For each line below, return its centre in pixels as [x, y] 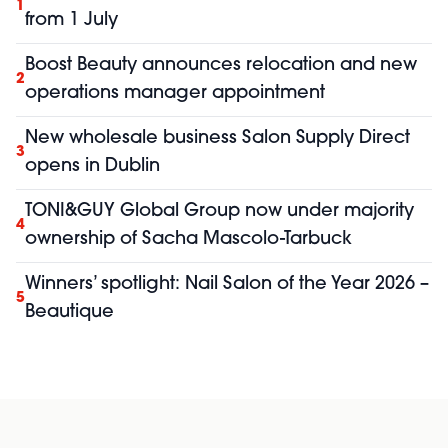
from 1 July [71, 21]
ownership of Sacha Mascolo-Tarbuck [188, 240]
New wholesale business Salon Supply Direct [217, 139]
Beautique [69, 313]
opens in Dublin [92, 167]
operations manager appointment [175, 94]
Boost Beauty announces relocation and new [221, 66]
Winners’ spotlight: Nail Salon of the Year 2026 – [227, 285]
